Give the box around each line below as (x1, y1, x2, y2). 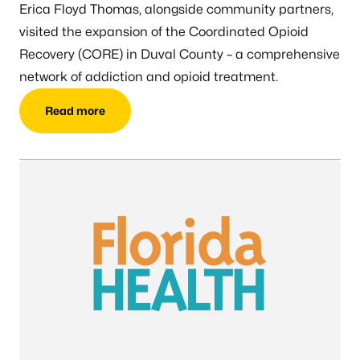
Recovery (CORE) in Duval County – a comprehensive (19, 46, 340, 62)
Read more (45, 104, 105, 118)
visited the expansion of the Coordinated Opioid (19, 23, 309, 39)
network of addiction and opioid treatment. (19, 68, 278, 84)
